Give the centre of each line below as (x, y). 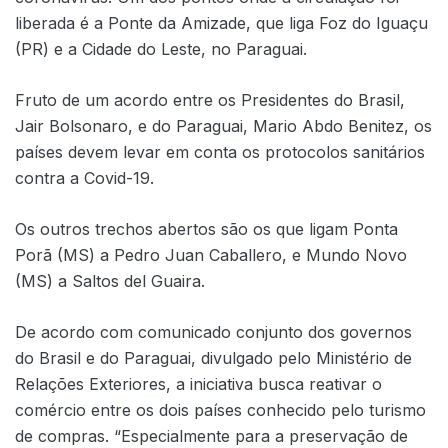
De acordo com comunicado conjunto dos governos (213, 331)
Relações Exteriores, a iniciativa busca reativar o (198, 383)
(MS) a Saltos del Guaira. (110, 280)
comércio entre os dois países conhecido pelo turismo (220, 409)
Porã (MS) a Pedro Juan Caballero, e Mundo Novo (211, 254)
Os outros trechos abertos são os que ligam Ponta (206, 228)
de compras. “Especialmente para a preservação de (211, 435)
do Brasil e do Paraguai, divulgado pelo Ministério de (213, 357)
